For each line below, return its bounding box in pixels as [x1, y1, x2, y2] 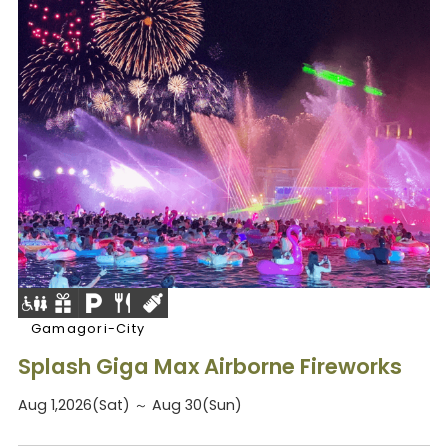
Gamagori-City [30, 320, 146, 338]
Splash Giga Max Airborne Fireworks [17, 352, 402, 382]
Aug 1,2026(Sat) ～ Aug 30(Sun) [17, 395, 242, 416]
